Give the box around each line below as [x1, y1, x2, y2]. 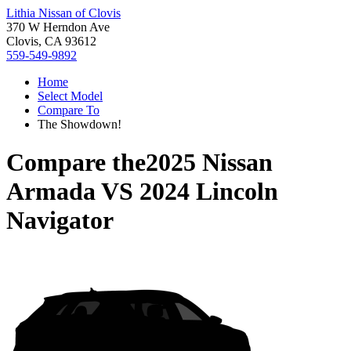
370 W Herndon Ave [6, 20, 110, 34]
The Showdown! [38, 118, 121, 131]
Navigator [6, 206, 114, 235]
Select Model [38, 89, 103, 103]
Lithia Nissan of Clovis [6, 6, 121, 20]
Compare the [6, 148, 146, 177]
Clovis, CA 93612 [6, 34, 96, 48]
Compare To [38, 103, 100, 117]
